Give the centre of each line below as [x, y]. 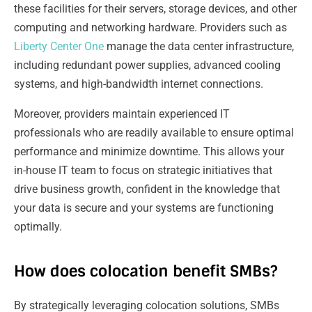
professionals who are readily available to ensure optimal [154, 132]
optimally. [38, 226]
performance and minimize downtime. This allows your [149, 151]
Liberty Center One [59, 46]
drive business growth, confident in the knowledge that [147, 189]
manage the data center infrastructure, [199, 46]
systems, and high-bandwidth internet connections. [140, 84]
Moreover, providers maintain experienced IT [122, 114]
